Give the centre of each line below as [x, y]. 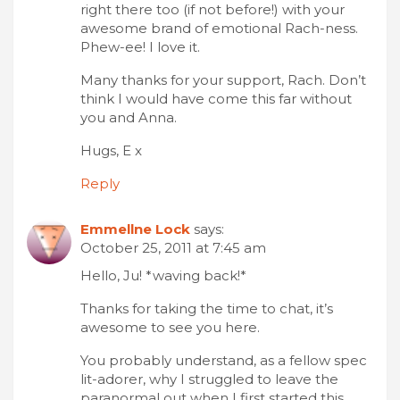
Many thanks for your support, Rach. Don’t [223, 79]
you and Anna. [129, 117]
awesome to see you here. [170, 327]
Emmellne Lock [135, 229]
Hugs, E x [111, 150]
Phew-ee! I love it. [140, 46]
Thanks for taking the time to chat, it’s [207, 308]
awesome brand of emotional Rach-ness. [219, 28]
